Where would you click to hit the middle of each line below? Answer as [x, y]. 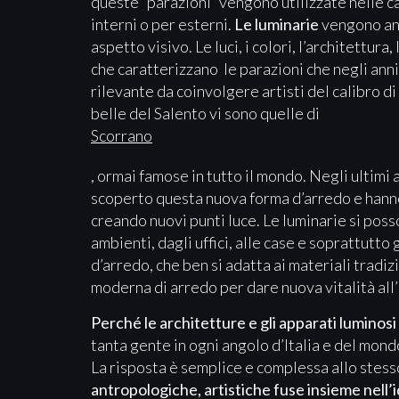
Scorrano [122, 136]
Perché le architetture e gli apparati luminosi [244, 322]
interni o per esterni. [163, 24]
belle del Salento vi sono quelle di [207, 114]
